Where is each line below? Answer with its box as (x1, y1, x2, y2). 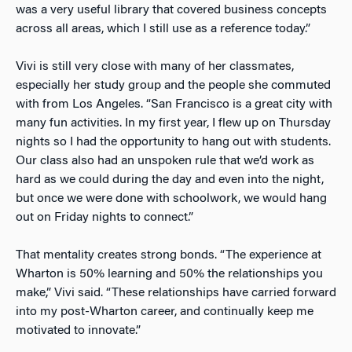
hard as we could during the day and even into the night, (16, 173, 324, 186)
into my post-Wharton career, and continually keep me (16, 305, 313, 318)
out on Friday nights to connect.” (16, 211, 193, 224)
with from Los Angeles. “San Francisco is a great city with (16, 97, 332, 111)
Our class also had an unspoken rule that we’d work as (16, 154, 314, 167)
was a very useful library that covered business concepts (16, 3, 327, 16)
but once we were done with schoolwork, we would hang (16, 192, 327, 205)
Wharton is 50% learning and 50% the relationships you (16, 267, 323, 280)
